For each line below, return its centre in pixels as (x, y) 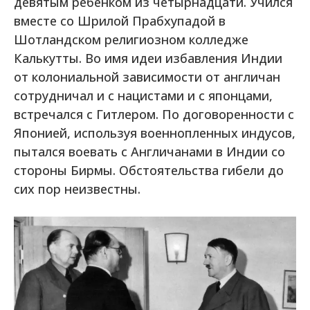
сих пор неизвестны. (77, 189)
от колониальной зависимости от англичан (147, 77)
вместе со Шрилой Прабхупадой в (120, 21)
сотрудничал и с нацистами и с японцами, (143, 95)
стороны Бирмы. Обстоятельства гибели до (149, 170)
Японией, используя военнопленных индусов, (155, 133)
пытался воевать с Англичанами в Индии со (149, 152)
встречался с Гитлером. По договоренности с (154, 114)
